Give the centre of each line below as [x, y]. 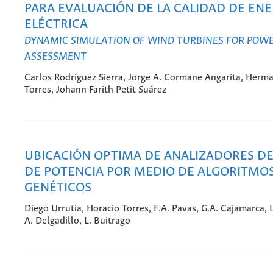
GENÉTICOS [58, 188]
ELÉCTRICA [56, 25]
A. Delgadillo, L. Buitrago [77, 221]
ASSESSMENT [55, 57]
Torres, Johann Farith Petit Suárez [95, 90]
